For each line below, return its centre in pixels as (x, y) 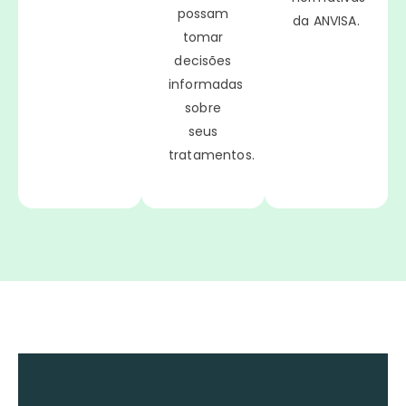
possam (203, 13)
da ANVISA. (326, 20)
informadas (206, 84)
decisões (203, 60)
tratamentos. (212, 155)
